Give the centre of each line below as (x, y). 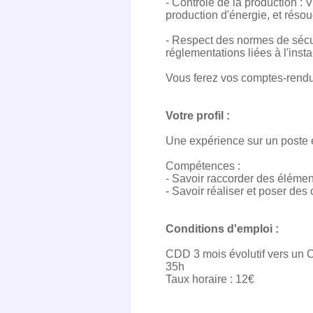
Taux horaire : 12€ (210, 279)
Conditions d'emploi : (222, 229)
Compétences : (203, 166)
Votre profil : (198, 116)
